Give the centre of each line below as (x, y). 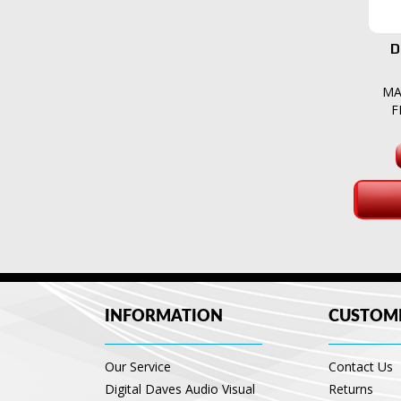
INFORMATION (164, 317)
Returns (351, 389)
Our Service (138, 367)
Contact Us (361, 367)
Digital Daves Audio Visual (180, 389)
